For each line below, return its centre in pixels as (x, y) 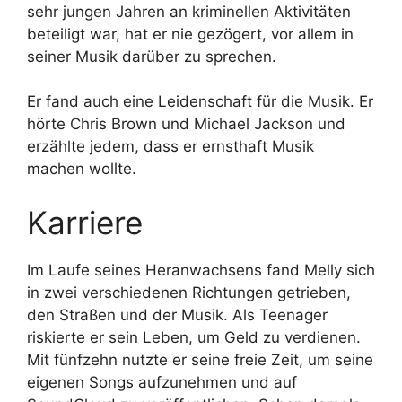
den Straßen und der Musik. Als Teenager (177, 315)
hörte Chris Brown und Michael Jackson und (186, 124)
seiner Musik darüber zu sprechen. (152, 56)
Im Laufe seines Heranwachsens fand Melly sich (201, 270)
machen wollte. (82, 169)
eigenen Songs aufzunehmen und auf (162, 382)
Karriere (85, 222)
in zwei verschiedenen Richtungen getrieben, (189, 292)
